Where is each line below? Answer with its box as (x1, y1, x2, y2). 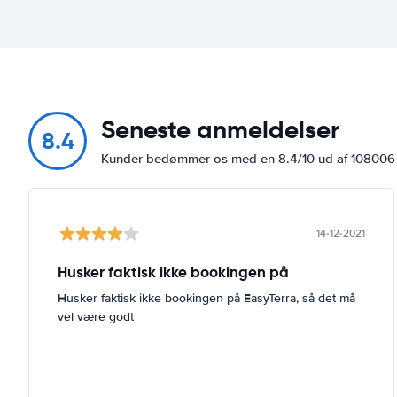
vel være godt (58, 308, 134, 324)
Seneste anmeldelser (101, 113, 339, 145)
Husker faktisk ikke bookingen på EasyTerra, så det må (58, 290, 355, 306)
